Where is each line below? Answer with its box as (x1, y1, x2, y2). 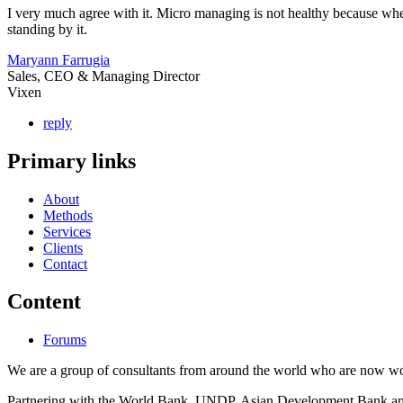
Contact (43, 255, 87, 272)
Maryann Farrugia (7, 51, 110, 67)
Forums (43, 332, 86, 348)
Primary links (7, 148, 136, 173)
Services (43, 223, 91, 239)
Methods (43, 207, 93, 223)
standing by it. (7, 21, 87, 37)
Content (7, 290, 81, 314)
